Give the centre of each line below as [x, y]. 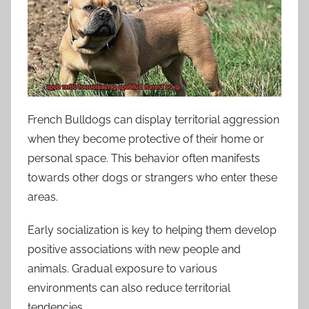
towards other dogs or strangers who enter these [152, 177]
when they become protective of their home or [146, 139]
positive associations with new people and [134, 249]
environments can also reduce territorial [129, 288]
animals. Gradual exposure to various [122, 268]
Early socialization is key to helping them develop [152, 230]
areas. [43, 197]
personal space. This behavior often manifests [144, 158]
